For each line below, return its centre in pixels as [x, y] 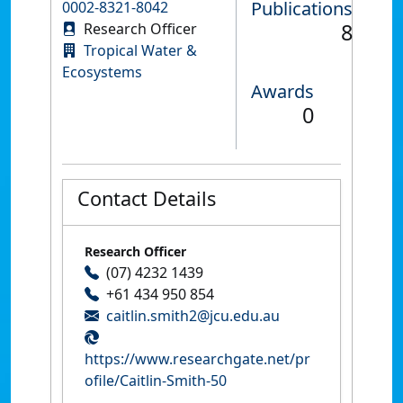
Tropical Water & [140, 51]
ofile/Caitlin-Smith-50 [156, 381]
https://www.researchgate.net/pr [197, 359]
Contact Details [147, 199]
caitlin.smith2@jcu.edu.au [193, 316]
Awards [282, 92]
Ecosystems [102, 72]
